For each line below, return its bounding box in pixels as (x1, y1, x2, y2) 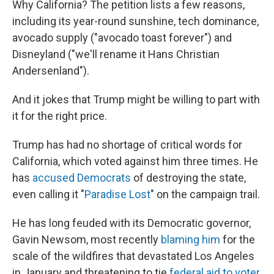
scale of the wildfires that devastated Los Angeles (12, 250, 254, 262)
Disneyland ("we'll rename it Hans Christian (12, 48, 220, 61)
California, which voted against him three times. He (12, 155, 258, 168)
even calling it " (12, 188, 84, 201)
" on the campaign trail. (150, 188, 260, 201)
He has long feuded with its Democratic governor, (12, 217, 251, 229)
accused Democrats (32, 171, 131, 184)
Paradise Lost (84, 188, 150, 201)
